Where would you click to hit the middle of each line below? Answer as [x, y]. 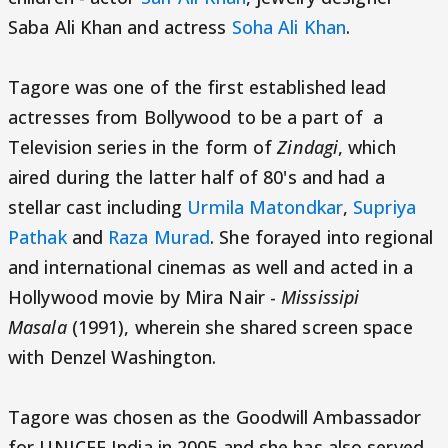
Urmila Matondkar [265, 207]
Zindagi [308, 147]
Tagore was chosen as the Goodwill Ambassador [215, 417]
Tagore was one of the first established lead [197, 87]
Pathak [37, 237]
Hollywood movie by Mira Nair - [145, 297]
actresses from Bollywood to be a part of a [196, 117]
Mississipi [320, 297]
